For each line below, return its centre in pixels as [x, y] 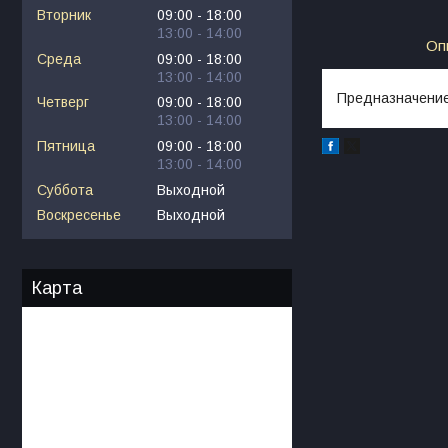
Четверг [63, 102]
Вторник [64, 15]
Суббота [65, 189]
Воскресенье [79, 215]
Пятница [66, 145]
